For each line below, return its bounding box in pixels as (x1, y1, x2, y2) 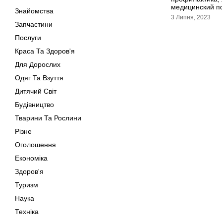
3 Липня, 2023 (171, 14, 211, 21)
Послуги (15, 34, 41, 42)
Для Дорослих (15, 60, 60, 68)
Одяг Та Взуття (15, 74, 63, 82)
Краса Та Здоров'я (15, 47, 75, 55)
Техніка (15, 208, 39, 216)
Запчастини (15, 20, 53, 28)
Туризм (15, 181, 38, 189)
